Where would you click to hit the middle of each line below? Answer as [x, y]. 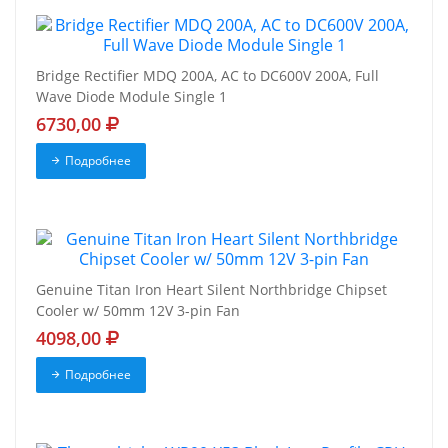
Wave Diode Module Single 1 [131, 96]
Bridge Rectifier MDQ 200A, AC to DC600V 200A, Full [207, 75]
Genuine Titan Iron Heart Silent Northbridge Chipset [211, 289]
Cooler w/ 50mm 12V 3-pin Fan [138, 310]
